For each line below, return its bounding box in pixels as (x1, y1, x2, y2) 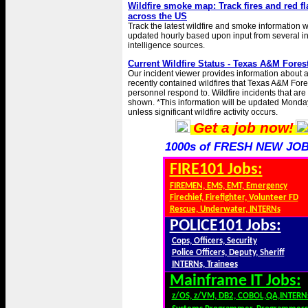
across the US (128, 11, 187, 21)
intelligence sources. (128, 41, 205, 50)
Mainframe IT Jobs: (169, 273, 301, 289)
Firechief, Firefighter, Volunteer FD (169, 193, 298, 202)
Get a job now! (192, 120, 294, 136)
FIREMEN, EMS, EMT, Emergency (169, 181, 287, 190)
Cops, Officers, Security (171, 236, 257, 245)
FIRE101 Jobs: (169, 162, 263, 178)
